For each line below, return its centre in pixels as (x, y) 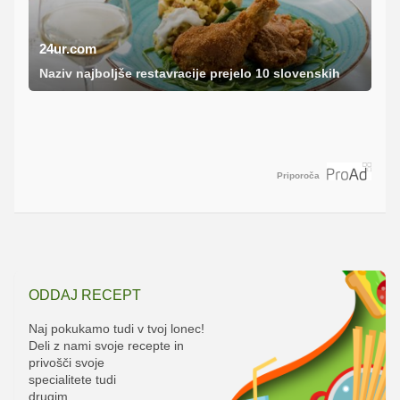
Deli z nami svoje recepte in (106, 345)
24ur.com (68, 49)
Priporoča (298, 175)
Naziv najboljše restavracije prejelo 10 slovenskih (190, 74)
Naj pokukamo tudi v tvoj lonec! (117, 328)
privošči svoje (67, 362)
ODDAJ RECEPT (85, 295)
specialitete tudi (72, 379)
